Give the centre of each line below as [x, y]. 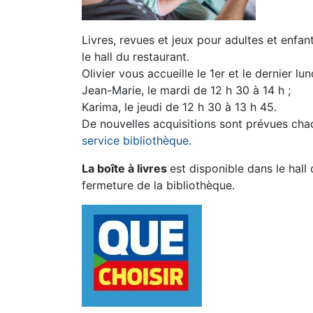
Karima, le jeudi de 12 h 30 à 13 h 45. [179, 107]
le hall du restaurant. [136, 56]
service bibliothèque [135, 140]
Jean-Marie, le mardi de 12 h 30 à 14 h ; [186, 90]
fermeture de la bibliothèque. [158, 185]
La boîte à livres [126, 168]
